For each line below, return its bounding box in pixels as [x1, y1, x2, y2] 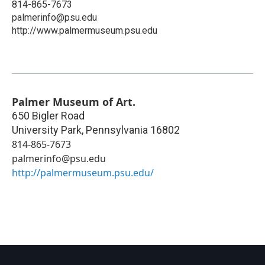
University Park [12, 123, 82, 136]
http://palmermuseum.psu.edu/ [12, 166, 154, 179]
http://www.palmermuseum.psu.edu [12, 24, 157, 36]
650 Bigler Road [12, 109, 85, 122]
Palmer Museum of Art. [12, 94, 135, 109]
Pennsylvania [86, 123, 148, 136]
